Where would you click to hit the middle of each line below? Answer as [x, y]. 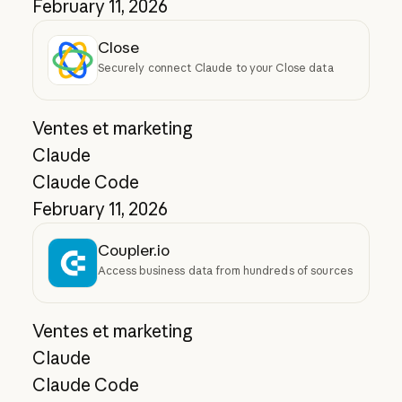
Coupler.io [133, 250]
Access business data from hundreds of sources [225, 271]
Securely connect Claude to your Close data [215, 68]
